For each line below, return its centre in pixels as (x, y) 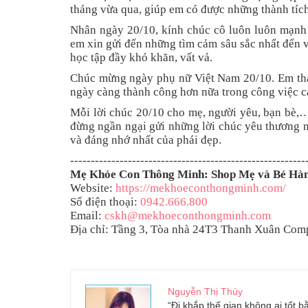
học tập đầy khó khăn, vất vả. (141, 58)
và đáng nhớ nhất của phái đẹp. (146, 140)
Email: (87, 216)
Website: (93, 188)
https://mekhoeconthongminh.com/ (201, 188)
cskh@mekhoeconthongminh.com (188, 216)
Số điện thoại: (105, 202)
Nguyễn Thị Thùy (206, 292)
